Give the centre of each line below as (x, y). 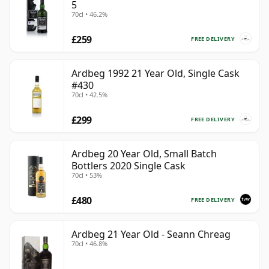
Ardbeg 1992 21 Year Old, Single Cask (156, 74)
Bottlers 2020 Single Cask (128, 166)
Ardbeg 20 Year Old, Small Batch (144, 154)
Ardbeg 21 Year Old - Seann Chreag (151, 234)
